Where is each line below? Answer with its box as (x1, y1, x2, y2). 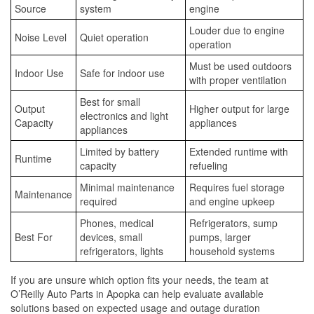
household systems (189, 243, 275, 258)
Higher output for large (189, 101, 289, 116)
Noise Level (15, 29, 67, 44)
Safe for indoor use (80, 65, 165, 80)
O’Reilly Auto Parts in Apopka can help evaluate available (11, 286, 264, 301)
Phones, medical (80, 215, 153, 230)
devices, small (80, 229, 142, 244)
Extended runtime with (189, 144, 288, 158)
